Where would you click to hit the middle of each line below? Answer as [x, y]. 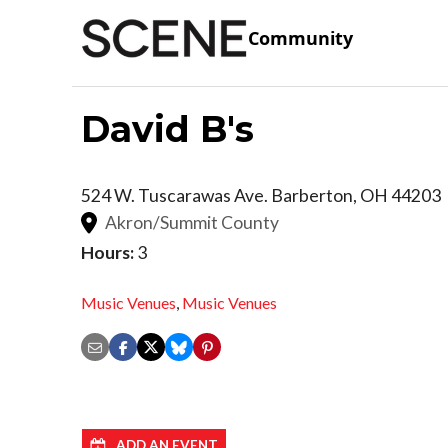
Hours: [107, 252]
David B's [167, 128]
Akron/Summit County [192, 222]
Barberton [312, 195]
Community [300, 38]
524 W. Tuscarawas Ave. [176, 195]
